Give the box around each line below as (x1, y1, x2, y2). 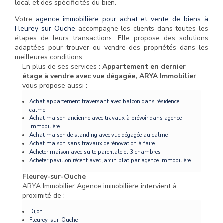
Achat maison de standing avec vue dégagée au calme (29, 131, 168, 139)
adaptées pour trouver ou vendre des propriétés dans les (15, 43, 208, 53)
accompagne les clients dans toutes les (75, 24, 208, 34)
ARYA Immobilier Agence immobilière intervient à (22, 181, 177, 191)
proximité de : (22, 191, 65, 201)
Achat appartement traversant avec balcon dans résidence (29, 98, 179, 106)
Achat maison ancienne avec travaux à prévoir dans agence (29, 114, 182, 122)
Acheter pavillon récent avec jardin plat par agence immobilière (29, 157, 191, 165)
